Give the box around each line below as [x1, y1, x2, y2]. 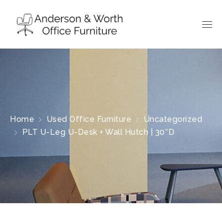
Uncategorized [143, 114, 202, 124]
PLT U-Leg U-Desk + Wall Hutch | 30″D [22, 127, 175, 137]
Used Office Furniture [46, 114, 131, 124]
